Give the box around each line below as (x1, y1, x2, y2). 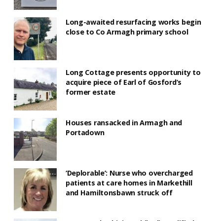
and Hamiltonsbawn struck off (65, 188, 173, 198)
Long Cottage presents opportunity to (65, 67, 201, 77)
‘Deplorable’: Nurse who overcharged (65, 168, 193, 178)
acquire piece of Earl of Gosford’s (65, 77, 182, 87)
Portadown (65, 127, 105, 137)
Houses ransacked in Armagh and (65, 117, 183, 127)
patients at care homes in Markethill (65, 178, 192, 188)
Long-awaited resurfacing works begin (65, 17, 201, 27)
